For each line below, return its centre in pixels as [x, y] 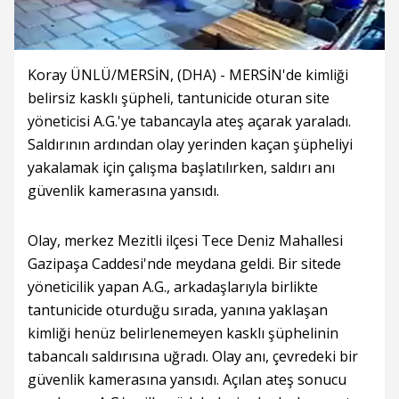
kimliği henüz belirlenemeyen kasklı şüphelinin [183, 333]
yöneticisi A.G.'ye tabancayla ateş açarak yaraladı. [189, 121]
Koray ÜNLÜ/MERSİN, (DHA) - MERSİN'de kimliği [188, 75]
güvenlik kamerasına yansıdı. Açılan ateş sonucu [187, 379]
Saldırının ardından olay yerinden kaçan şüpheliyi [190, 144]
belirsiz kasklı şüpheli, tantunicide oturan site [179, 98]
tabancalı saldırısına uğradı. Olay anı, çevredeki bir [193, 356]
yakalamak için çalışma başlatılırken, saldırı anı [181, 167]
